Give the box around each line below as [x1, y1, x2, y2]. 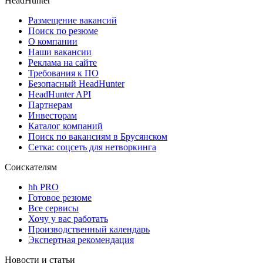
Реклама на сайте [28, 58, 97, 68]
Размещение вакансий [28, 15, 117, 26]
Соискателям [5, 162, 57, 173]
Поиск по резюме [28, 26, 98, 36]
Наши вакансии [28, 47, 92, 58]
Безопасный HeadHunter [28, 79, 124, 89]
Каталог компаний [28, 121, 103, 131]
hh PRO [28, 182, 59, 193]
